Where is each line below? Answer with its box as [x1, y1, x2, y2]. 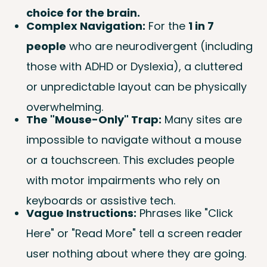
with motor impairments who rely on [26, 172, 220, 188]
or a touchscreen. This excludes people [26, 152, 234, 167]
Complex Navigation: [26, 18, 145, 33]
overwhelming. [26, 99, 103, 114]
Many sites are [162, 111, 242, 127]
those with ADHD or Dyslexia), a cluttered [26, 58, 243, 74]
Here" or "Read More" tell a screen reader [26, 226, 243, 241]
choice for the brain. [26, 5, 140, 21]
